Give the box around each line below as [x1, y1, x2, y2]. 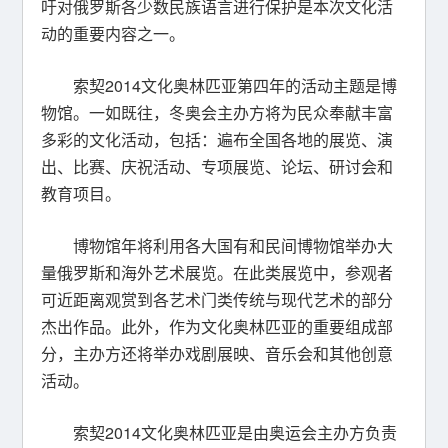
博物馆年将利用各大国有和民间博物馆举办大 [73, 234, 394, 257]
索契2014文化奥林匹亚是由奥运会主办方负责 [73, 421, 398, 444]
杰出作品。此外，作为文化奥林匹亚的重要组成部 [41, 315, 394, 338]
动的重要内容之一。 [41, 22, 186, 45]
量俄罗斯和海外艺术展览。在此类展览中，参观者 [41, 261, 394, 284]
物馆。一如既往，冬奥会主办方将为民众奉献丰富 [41, 101, 394, 124]
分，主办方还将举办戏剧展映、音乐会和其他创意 [41, 342, 394, 365]
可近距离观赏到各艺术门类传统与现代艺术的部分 [41, 288, 394, 311]
